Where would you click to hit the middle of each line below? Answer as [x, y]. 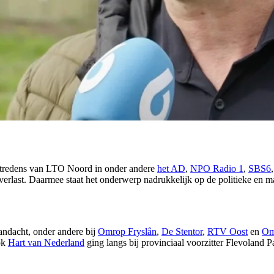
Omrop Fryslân [127, 232]
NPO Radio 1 [217, 169]
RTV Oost [228, 232]
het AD [171, 169]
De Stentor [182, 232]
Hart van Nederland [46, 243]
